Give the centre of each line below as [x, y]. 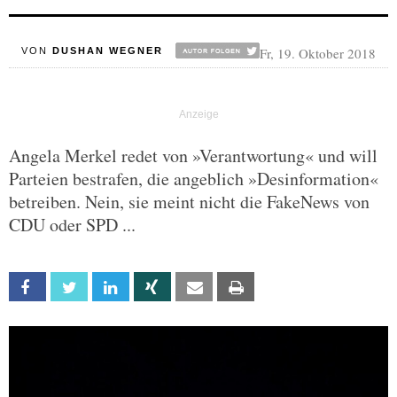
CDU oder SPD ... [72, 225]
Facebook [70, 288]
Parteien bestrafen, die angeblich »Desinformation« [194, 179]
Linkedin [148, 288]
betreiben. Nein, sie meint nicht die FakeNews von [189, 202]
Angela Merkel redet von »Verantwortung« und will [193, 156]
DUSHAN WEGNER [107, 51]
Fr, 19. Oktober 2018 [317, 53]
